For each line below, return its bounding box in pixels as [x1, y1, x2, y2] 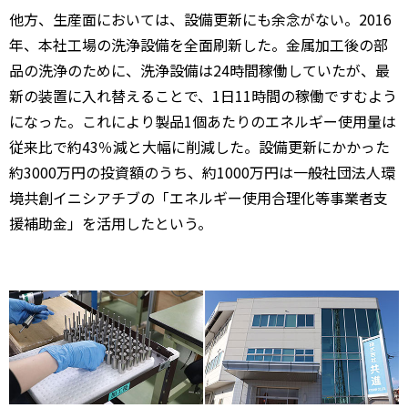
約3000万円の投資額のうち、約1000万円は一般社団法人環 [9, 160, 395, 183]
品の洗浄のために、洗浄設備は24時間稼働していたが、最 [9, 58, 390, 81]
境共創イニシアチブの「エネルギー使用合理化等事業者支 [9, 186, 388, 209]
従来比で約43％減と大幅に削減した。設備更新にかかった [9, 135, 390, 158]
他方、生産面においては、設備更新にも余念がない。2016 [9, 7, 392, 30]
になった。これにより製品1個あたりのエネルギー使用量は [9, 109, 396, 132]
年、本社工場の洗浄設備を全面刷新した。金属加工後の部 [9, 33, 388, 56]
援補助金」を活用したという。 [9, 211, 212, 234]
